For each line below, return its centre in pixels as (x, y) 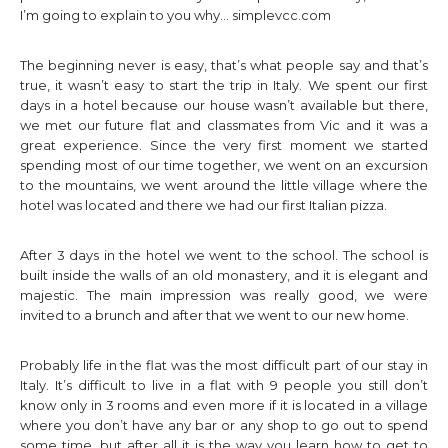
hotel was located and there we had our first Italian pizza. (203, 205)
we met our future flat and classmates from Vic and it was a (224, 125)
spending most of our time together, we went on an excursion (224, 165)
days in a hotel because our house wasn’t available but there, (224, 105)
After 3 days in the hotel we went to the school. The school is (224, 255)
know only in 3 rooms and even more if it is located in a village (224, 405)
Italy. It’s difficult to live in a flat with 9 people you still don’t (224, 385)
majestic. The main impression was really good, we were (224, 295)
